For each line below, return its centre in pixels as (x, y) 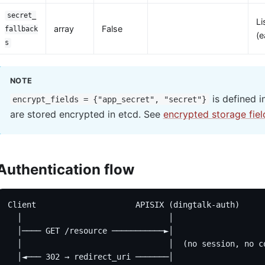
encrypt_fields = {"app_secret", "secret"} (110, 99)
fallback (21, 29)
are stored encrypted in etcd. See (86, 114)
